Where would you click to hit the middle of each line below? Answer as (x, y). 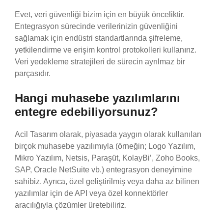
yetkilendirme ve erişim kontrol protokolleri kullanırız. (106, 50)
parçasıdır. (33, 73)
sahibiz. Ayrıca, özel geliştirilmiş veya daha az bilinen (107, 181)
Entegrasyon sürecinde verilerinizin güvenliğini (96, 26)
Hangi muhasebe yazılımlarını (97, 98)
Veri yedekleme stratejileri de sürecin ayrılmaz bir (100, 61)
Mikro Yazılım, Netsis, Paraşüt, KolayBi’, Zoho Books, (107, 158)
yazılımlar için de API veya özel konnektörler (91, 193)
